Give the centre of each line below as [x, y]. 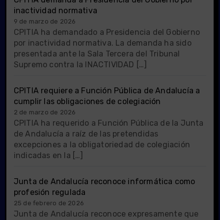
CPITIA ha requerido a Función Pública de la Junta [109, 123]
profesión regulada [50, 192]
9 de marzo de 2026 [45, 21]
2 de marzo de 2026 [45, 112]
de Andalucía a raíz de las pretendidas [86, 134]
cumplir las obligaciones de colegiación [87, 101]
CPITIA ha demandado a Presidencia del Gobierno [107, 32]
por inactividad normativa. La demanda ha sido [102, 43]
